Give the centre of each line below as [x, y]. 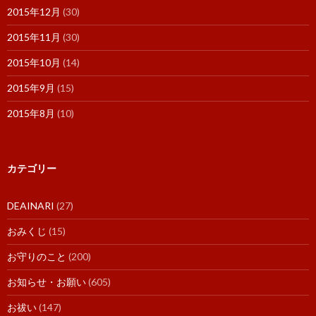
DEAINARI [31, 206]
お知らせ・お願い [47, 282]
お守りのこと [37, 257]
